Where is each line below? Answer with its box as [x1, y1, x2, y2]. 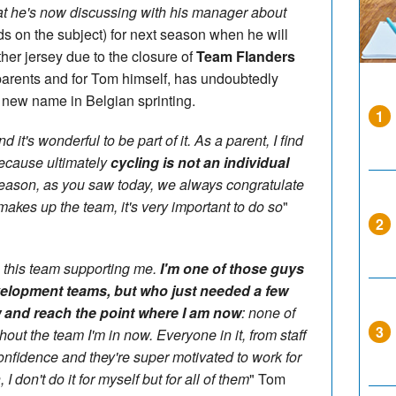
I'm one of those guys [160, 257, 304, 278]
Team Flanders [196, 45, 295, 66]
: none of [241, 301, 295, 323]
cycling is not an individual [110, 151, 289, 172]
